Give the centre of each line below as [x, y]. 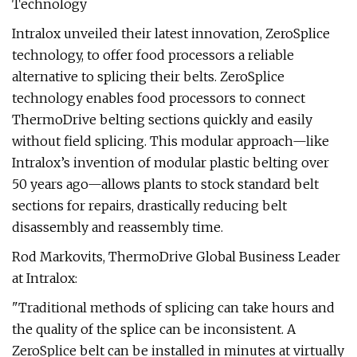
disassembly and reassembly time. [118, 227]
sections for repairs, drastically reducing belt [149, 206]
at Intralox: [45, 278]
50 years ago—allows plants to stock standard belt [165, 184]
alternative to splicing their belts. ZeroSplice [148, 76]
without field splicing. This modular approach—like [171, 141]
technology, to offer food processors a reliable [153, 55]
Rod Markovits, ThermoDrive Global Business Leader [176, 257]
